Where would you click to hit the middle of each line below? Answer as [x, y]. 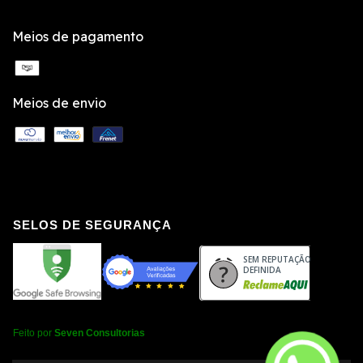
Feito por [34, 333]
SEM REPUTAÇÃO [277, 260]
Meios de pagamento [78, 37]
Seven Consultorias [100, 333]
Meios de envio [59, 103]
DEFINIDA [262, 270]
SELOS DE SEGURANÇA [92, 225]
